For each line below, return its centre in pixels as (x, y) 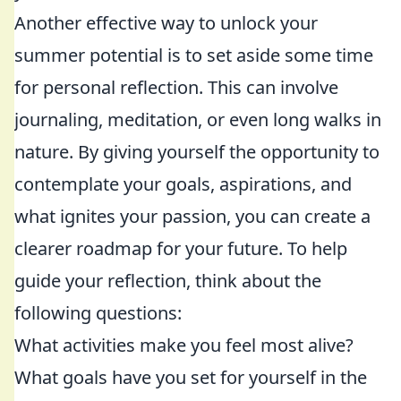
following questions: (98, 313)
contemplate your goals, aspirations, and (183, 184)
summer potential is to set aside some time (194, 55)
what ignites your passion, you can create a (192, 216)
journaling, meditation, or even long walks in (198, 119)
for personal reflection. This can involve (176, 87)
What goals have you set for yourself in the (191, 377)
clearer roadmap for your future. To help (181, 248)
